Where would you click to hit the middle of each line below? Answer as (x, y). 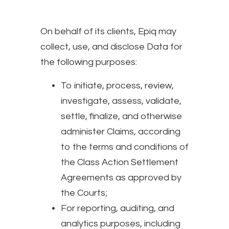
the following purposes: (89, 62)
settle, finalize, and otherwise (121, 116)
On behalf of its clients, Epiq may (108, 31)
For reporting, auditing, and (118, 208)
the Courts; (84, 193)
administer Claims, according (121, 131)
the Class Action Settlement (120, 162)
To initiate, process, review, (117, 85)
